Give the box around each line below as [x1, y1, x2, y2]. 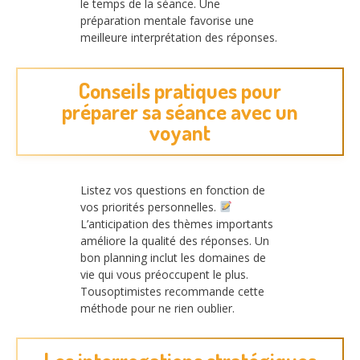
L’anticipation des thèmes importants [80, 215, 273, 231]
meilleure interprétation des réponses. [80, 30, 277, 46]
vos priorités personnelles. [80, 198, 219, 215]
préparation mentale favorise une [80, 13, 254, 29]
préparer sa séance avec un [62, 97, 298, 125]
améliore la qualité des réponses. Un [80, 232, 269, 248]
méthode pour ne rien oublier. [80, 300, 235, 316]
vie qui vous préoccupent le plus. [80, 266, 248, 282]
